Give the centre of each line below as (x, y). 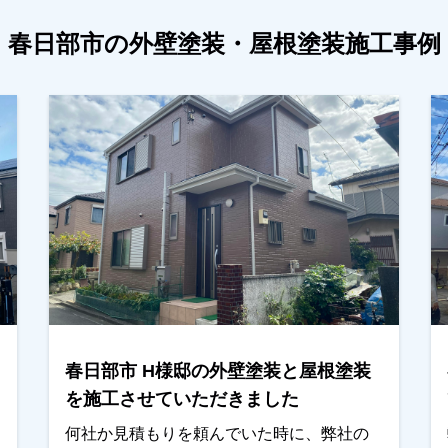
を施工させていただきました (181, 399)
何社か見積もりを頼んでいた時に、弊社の (216, 433)
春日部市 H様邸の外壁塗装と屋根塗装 (217, 371)
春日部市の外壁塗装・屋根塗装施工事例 (224, 43)
